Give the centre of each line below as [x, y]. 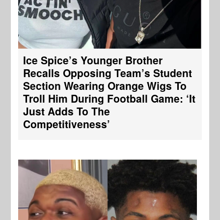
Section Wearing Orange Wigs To [105, 86]
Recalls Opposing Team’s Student [108, 73]
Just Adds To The [67, 111]
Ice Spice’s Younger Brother [93, 60]
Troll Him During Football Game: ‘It [110, 98]
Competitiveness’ [67, 124]
